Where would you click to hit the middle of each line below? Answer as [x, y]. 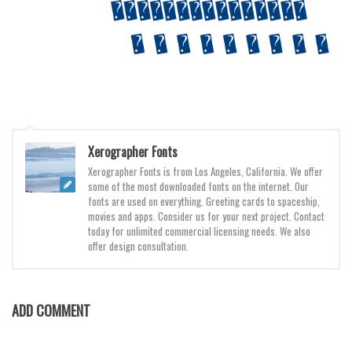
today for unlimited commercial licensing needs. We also [199, 231]
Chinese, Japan [72, 87]
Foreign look [44, 32]
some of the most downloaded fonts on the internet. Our [198, 187]
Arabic [56, 61]
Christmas [64, 247]
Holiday [33, 218]
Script [30, 327]
